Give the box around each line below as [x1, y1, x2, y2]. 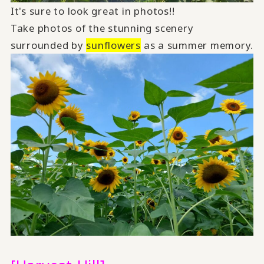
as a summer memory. [141, 38, 254, 52]
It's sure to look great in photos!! [10, 4, 175, 18]
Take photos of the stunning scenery [10, 21, 194, 35]
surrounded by [10, 38, 87, 52]
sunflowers [86, 38, 141, 52]
